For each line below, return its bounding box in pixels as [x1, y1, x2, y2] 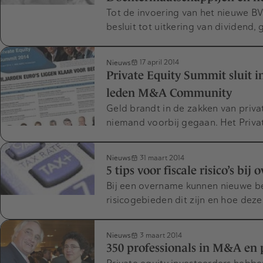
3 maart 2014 [138, 231, 182, 240]
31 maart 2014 [138, 153, 184, 162]
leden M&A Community [106, 86, 232, 99]
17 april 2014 [138, 58, 179, 67]
